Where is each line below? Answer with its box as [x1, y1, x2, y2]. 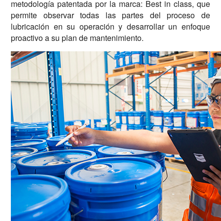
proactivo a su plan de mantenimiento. [11, 32, 144, 43]
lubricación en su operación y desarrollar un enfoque [11, 20, 210, 32]
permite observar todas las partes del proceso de [11, 9, 210, 21]
